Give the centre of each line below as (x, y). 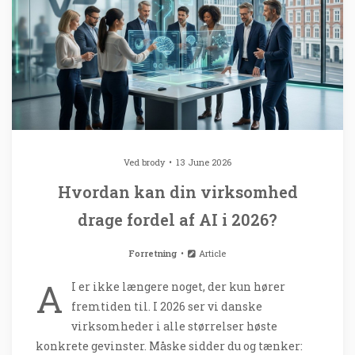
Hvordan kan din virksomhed (177, 191)
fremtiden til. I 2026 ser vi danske (167, 306)
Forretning (153, 253)
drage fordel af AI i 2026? (177, 219)
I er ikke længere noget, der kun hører (178, 286)
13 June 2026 (204, 162)
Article (212, 253)
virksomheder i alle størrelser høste (174, 326)
